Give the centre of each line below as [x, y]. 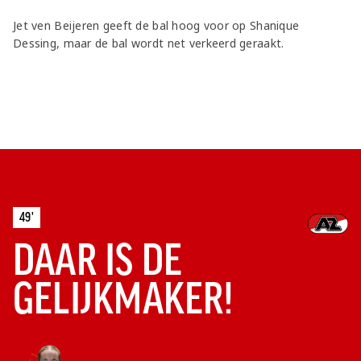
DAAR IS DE [98, 260]
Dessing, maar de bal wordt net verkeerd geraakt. [149, 44]
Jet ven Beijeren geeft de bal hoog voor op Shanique [156, 26]
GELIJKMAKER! [123, 299]
